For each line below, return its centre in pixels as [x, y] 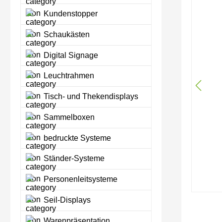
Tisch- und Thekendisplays [90, 97]
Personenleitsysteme [80, 179]
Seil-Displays [66, 200]
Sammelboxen [68, 117]
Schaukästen [66, 34]
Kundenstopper [70, 14]
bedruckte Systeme [76, 138]
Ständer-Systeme [73, 159]
